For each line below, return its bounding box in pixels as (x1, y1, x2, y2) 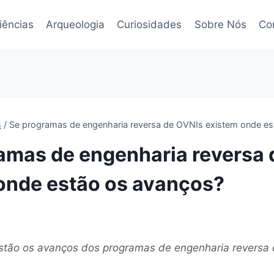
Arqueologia (45, 18, 105, 31)
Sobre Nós (194, 18, 246, 31)
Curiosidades (117, 18, 182, 31)
